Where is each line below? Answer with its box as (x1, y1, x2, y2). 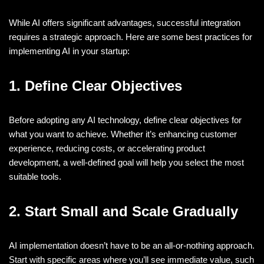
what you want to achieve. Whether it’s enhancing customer (9, 128, 237, 139)
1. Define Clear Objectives (9, 77, 182, 94)
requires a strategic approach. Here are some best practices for (9, 31, 252, 42)
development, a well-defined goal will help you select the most (9, 157, 244, 167)
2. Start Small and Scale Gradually (9, 203, 238, 219)
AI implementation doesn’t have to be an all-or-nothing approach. (9, 240, 255, 250)
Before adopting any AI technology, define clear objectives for (9, 114, 242, 125)
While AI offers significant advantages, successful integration (9, 17, 240, 28)
